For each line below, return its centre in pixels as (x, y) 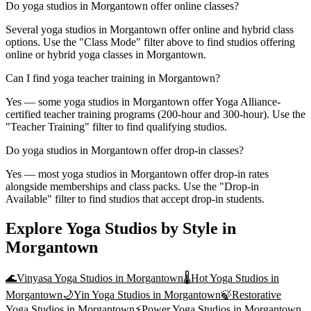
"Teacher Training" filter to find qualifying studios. (116, 126)
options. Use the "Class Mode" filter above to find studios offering (150, 42)
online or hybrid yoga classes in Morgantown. (106, 54)
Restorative (257, 295)
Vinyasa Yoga (47, 278)
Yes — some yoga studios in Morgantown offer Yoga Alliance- (143, 101)
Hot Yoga (212, 278)
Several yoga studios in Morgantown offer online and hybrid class (150, 29)
